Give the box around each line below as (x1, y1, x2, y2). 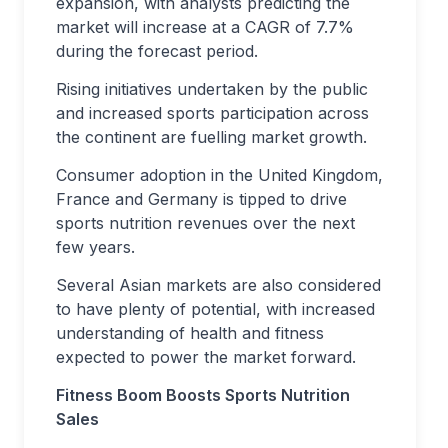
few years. (56, 236, 135, 257)
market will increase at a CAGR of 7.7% (56, 16, 354, 37)
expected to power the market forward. (56, 346, 356, 367)
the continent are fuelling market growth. (56, 126, 367, 147)
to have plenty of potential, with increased (56, 298, 375, 319)
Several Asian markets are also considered (56, 274, 381, 295)
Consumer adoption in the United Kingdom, (56, 164, 383, 185)
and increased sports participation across (56, 102, 369, 123)
